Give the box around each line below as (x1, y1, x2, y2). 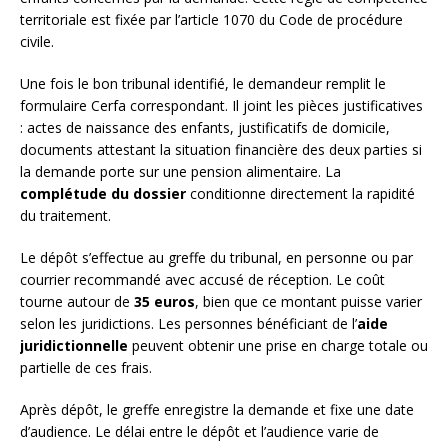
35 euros (134, 292, 195, 312)
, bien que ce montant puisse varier (195, 292, 422, 312)
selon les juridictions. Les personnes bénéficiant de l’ (20, 314, 357, 334)
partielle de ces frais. (20, 358, 152, 378)
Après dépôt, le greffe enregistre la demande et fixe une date (20, 400, 414, 420)
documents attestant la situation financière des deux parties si (20, 140, 422, 160)
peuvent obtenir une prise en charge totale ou (128, 336, 428, 356)
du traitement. (20, 206, 111, 226)
